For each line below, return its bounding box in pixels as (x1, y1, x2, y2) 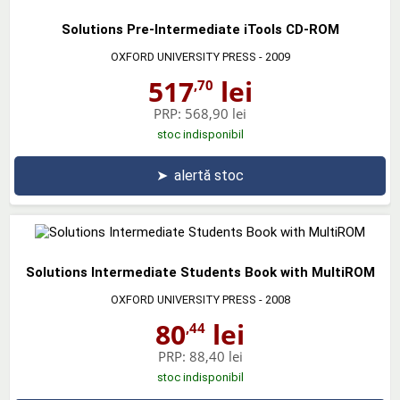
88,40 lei (188, 346, 243, 365)
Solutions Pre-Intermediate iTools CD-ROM (61, 21, 339, 37)
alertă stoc (174, 166, 244, 184)
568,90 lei (185, 104, 246, 122)
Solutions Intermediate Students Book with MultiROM (25, 263, 375, 280)
